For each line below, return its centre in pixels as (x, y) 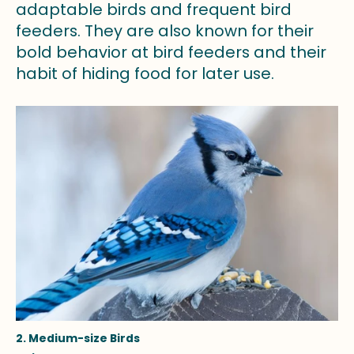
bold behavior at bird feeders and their (171, 52)
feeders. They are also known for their (165, 30)
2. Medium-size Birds (78, 338)
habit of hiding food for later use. (145, 73)
